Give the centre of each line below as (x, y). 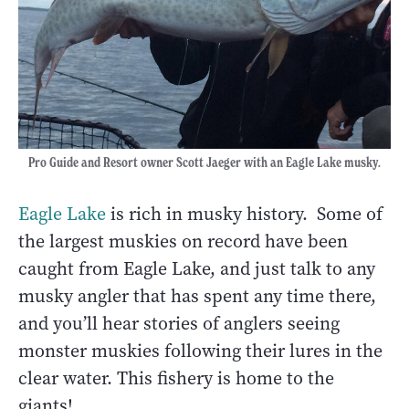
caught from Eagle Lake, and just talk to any (197, 268)
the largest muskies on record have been (183, 241)
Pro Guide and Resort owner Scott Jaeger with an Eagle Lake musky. (204, 162)
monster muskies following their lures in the (200, 351)
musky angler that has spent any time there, (197, 296)
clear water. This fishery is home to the (176, 378)
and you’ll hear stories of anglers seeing (179, 323)
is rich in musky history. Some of (244, 214)
